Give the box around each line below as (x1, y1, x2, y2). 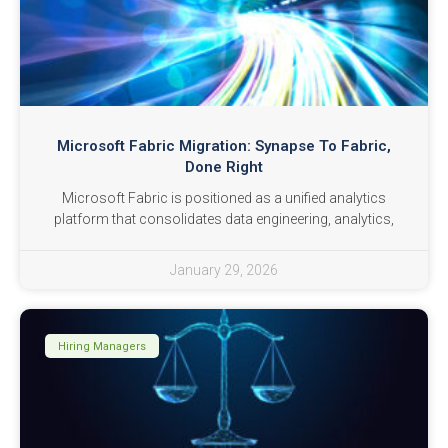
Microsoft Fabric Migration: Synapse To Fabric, (57, 137, 391, 156)
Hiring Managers (58, 339, 147, 353)
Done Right (185, 158, 263, 177)
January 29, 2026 (170, 262, 278, 279)
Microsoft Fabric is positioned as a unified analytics (62, 190, 386, 207)
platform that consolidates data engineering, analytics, (54, 211, 394, 228)
